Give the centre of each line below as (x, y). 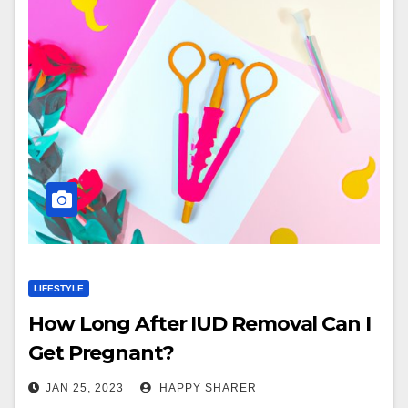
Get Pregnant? (101, 353)
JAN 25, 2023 (85, 388)
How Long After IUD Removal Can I (199, 324)
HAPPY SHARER (206, 388)
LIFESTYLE (59, 288)
